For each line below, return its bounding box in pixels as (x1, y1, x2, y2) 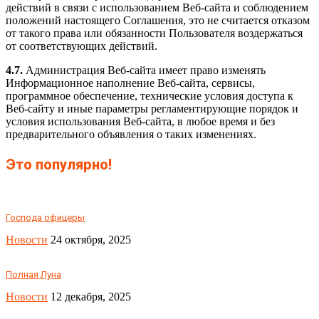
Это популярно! (6, 156, 112, 174)
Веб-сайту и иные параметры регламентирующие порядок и (6, 103, 298, 115)
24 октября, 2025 (51, 233, 131, 246)
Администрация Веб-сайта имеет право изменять (23, 64, 266, 77)
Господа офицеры (6, 211, 85, 223)
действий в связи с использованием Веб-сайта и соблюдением (6, 1, 308, 14)
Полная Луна (6, 268, 61, 280)
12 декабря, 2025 (51, 290, 131, 303)
